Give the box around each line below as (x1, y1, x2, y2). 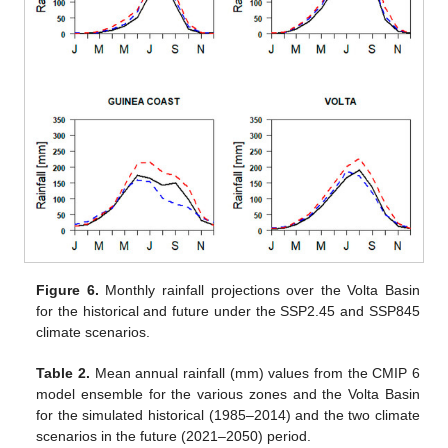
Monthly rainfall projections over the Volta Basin (98, 282, 420, 299)
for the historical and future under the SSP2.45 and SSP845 (36, 303, 420, 320)
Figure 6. (36, 282, 99, 299)
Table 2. (36, 365, 90, 382)
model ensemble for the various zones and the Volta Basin (36, 386, 420, 403)
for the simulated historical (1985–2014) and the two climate (36, 407, 420, 424)
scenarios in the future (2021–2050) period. (36, 428, 312, 445)
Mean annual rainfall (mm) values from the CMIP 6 (89, 365, 420, 382)
